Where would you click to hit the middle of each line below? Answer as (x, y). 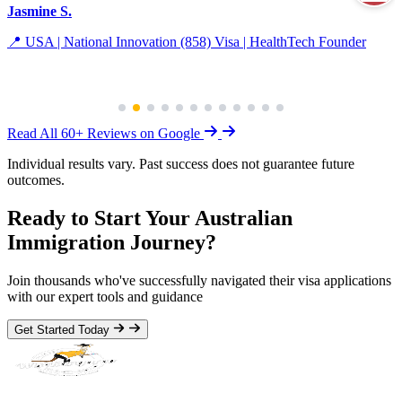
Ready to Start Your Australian (150, 218)
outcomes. (36, 180)
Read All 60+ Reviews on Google (105, 134)
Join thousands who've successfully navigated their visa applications (199, 280)
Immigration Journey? (112, 242)
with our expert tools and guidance (105, 296)
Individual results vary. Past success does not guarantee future (181, 164)
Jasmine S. (39, 12)
